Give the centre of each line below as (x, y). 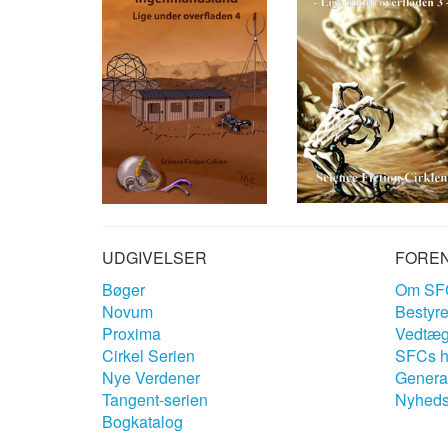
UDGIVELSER (154, 257)
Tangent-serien (155, 399)
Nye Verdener (151, 377)
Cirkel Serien (148, 355)
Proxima (131, 333)
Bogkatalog (142, 421)
